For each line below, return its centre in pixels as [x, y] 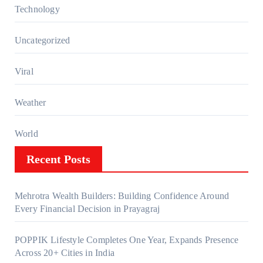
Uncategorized [42, 40]
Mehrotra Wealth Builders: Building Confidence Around [122, 195]
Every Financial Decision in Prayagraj [87, 208]
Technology [37, 9]
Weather [30, 102]
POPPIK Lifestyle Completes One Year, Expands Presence [127, 240]
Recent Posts [58, 159]
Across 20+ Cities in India [64, 252]
